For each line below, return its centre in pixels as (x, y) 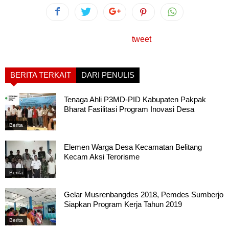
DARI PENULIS (108, 75)
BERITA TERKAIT (41, 75)
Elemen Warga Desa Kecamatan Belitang (133, 147)
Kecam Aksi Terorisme (102, 157)
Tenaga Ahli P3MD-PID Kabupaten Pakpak (135, 99)
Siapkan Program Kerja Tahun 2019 (123, 204)
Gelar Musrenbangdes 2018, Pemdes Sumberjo (144, 195)
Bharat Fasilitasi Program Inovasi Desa (129, 109)
